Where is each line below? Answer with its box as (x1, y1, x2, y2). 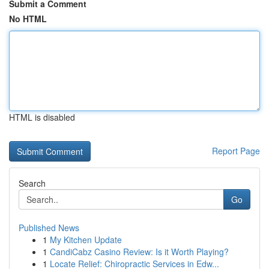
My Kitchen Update (50, 234, 122, 246)
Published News (19, 222, 79, 234)
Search (19, 177, 46, 189)
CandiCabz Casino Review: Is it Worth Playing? (50, 246, 229, 258)
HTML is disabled (9, 111, 75, 123)
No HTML (9, 13, 47, 25)
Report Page (212, 145, 260, 157)
